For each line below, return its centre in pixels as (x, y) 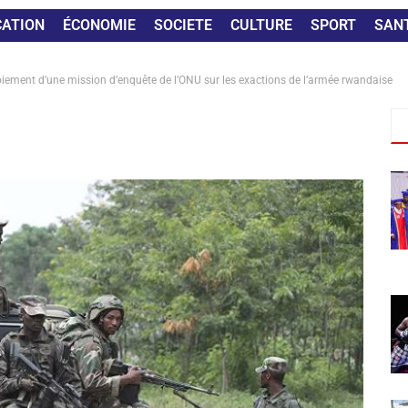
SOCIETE (183, 25)
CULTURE (261, 25)
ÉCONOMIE (99, 25)
